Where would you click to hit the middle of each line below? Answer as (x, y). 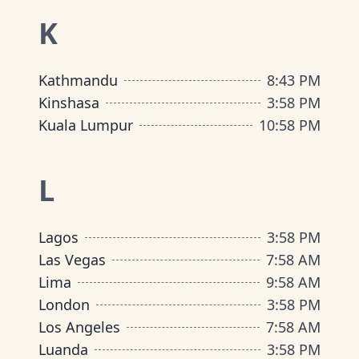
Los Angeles (79, 327)
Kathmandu (78, 80)
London (64, 305)
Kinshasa (69, 103)
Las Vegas (72, 260)
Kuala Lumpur (86, 125)
